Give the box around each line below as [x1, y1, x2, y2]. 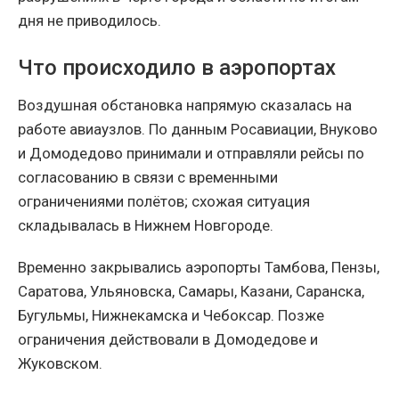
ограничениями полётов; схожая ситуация [18, 191, 310, 210]
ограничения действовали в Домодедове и [18, 330, 318, 348]
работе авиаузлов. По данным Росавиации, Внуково [18, 119, 378, 138]
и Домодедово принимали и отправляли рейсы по [18, 143, 364, 162]
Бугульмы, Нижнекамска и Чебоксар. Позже [18, 305, 324, 324]
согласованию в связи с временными [18, 167, 278, 186]
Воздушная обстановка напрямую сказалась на [18, 95, 352, 114]
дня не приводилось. [18, 11, 161, 29]
